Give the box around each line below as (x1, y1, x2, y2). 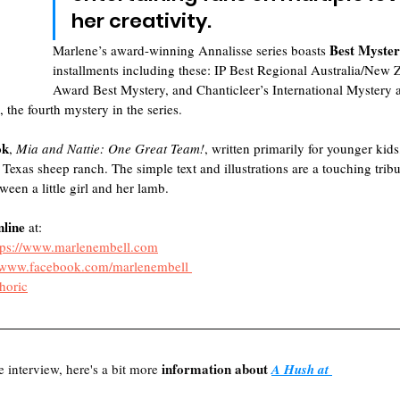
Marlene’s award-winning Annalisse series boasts (53, 41, 329, 59)
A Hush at (271, 360, 332, 379)
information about (162, 359, 271, 379)
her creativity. (71, 7, 216, 35)
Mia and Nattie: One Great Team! (12, 139, 204, 157)
